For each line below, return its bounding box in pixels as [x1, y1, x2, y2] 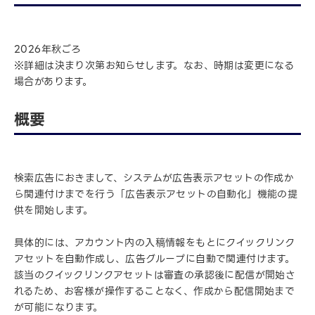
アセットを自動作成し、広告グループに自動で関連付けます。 [14, 251, 295, 266]
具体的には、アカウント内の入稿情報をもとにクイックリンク [14, 235, 295, 250]
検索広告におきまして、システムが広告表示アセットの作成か [14, 170, 295, 186]
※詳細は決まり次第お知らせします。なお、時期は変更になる [14, 58, 295, 73]
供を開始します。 [14, 202, 94, 218]
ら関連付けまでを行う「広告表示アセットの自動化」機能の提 [14, 186, 298, 202]
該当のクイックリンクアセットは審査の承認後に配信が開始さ [14, 267, 296, 283]
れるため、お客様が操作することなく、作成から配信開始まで [14, 283, 295, 299]
